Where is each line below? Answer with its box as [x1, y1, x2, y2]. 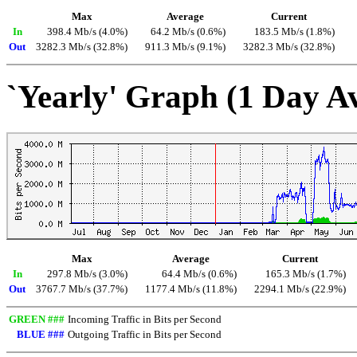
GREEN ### [9, 314, 65, 326]
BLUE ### [17, 329, 65, 341]
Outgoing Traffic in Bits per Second [68, 329, 222, 341]
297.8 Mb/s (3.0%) [47, 269, 127, 280]
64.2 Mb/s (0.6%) [151, 26, 226, 38]
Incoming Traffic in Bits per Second [68, 314, 222, 326]
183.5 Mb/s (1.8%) [254, 26, 335, 38]
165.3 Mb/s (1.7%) [265, 269, 346, 280]
